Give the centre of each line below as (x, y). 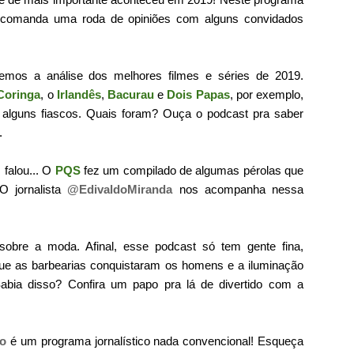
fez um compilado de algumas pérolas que (192, 170)
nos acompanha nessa (238, 189)
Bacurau (130, 94)
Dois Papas (198, 94)
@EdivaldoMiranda (120, 189)
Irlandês (79, 94)
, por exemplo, (267, 94)
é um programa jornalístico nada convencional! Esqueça (155, 341)
